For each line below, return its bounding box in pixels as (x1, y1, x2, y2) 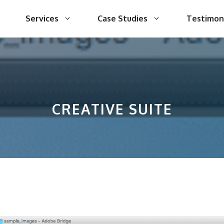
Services (25, 13, 58, 23)
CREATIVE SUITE (51, 100, 172, 118)
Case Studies (97, 13, 147, 23)
